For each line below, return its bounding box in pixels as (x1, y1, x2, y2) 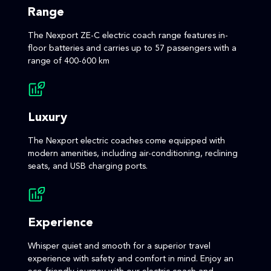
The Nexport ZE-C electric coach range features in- (28, 31, 228, 40)
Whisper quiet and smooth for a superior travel (28, 241, 211, 250)
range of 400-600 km (28, 56, 109, 65)
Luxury (28, 111, 67, 124)
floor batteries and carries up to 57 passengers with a (28, 44, 237, 53)
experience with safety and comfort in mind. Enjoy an (28, 254, 233, 263)
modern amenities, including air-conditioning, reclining (28, 149, 238, 158)
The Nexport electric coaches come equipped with (28, 136, 225, 145)
